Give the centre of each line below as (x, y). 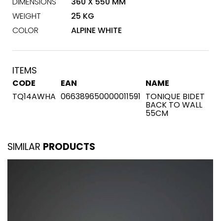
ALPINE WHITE (97, 30)
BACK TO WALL (174, 105)
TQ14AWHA (34, 96)
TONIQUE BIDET (175, 96)
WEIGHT (27, 16)
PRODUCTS (69, 147)
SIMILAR (25, 147)
